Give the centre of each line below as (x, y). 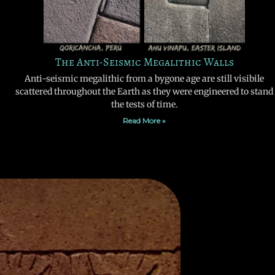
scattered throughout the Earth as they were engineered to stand (144, 92)
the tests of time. (144, 105)
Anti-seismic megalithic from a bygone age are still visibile (144, 79)
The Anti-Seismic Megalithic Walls (144, 62)
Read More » (144, 121)
